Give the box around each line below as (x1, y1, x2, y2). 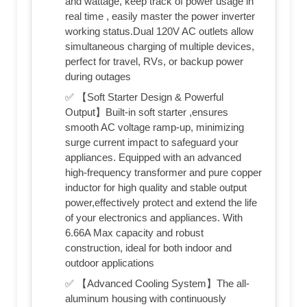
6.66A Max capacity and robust (65, 227, 204, 239)
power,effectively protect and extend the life (65, 197, 257, 209)
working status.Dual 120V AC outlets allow (65, 25, 254, 38)
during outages (65, 71, 131, 83)
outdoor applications (65, 257, 154, 269)
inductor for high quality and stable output (65, 182, 247, 194)
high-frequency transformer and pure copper (65, 167, 262, 179)
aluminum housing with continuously (65, 293, 226, 305)
